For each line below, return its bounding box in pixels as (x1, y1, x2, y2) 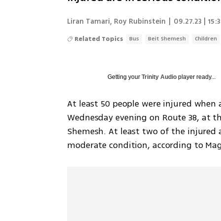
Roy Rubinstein (114, 16, 166, 27)
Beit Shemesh (148, 35, 186, 43)
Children (195, 35, 218, 43)
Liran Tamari (67, 16, 110, 27)
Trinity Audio (142, 74, 177, 80)
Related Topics (74, 35, 124, 43)
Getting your (108, 74, 142, 80)
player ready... (177, 74, 216, 80)
